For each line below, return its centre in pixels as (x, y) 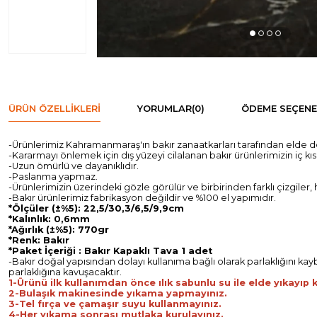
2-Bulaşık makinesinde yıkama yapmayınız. (118, 293)
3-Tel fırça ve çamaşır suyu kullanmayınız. (115, 304)
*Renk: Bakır (39, 240)
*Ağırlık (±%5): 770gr (59, 229)
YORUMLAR (165, 108)
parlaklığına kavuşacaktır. (65, 272)
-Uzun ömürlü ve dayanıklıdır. (74, 166)
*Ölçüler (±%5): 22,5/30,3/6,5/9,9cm (96, 208)
